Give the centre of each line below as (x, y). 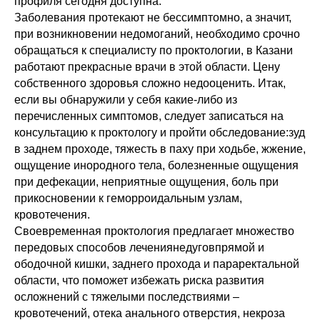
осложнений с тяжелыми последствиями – (127, 297)
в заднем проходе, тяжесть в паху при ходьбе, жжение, (160, 149)
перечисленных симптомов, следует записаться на (149, 116)
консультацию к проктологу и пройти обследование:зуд (160, 132)
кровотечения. (52, 215)
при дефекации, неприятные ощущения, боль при (146, 182)
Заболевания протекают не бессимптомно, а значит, (153, 17)
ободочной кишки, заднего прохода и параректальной (157, 264)
